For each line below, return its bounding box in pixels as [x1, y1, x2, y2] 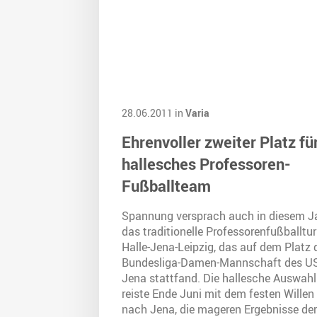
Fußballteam [122, 175, 211, 197]
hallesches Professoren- [122, 153, 291, 175]
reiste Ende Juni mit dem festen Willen [122, 286, 314, 302]
